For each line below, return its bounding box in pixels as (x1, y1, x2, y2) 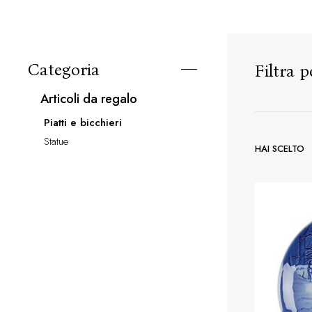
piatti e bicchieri (50, 115, 122, 130)
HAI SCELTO (255, 142, 304, 155)
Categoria (28, 60, 100, 79)
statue (49, 134, 68, 149)
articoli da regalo (49, 90, 137, 108)
